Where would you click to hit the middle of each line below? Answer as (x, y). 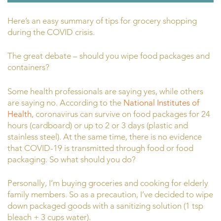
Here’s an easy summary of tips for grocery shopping (102, 20)
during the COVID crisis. (51, 32)
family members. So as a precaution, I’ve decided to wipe (110, 195)
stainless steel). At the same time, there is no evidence (105, 136)
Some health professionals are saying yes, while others (105, 91)
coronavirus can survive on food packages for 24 (122, 114)
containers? (28, 67)
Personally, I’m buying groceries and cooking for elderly (108, 183)
